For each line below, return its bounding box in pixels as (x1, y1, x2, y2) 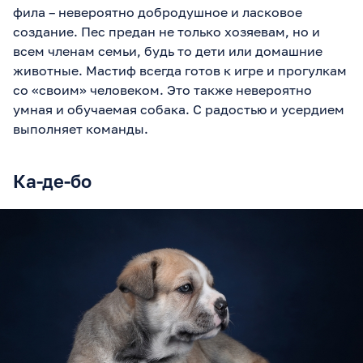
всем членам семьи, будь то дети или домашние (13, 42, 322, 59)
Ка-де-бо (13, 169, 92, 192)
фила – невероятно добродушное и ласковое (13, 3, 302, 20)
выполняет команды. (13, 120, 148, 137)
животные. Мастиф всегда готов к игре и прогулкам (13, 62, 347, 79)
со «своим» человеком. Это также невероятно (13, 81, 312, 98)
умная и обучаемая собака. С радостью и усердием (13, 100, 344, 117)
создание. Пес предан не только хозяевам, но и (13, 23, 320, 40)
